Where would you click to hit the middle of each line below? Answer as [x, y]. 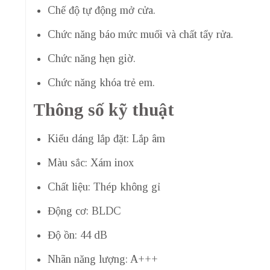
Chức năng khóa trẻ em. [101, 83]
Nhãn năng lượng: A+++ [102, 259]
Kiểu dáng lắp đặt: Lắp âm [106, 139]
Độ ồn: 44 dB [77, 235]
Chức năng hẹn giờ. [91, 59]
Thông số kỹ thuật [104, 110]
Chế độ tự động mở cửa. [101, 11]
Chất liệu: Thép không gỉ [104, 187]
